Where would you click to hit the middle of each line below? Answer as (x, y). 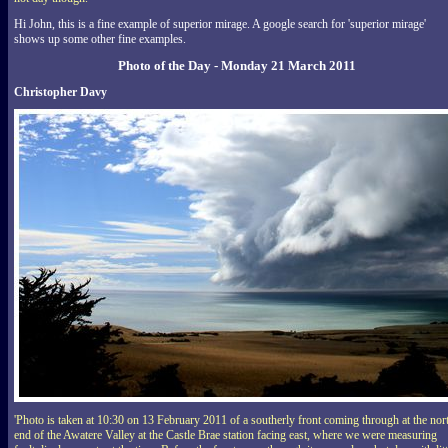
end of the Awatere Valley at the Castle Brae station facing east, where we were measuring (225, 434)
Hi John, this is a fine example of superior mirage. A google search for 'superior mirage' (220, 23)
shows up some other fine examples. (100, 38)
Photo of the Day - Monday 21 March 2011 (236, 65)
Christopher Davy (60, 91)
